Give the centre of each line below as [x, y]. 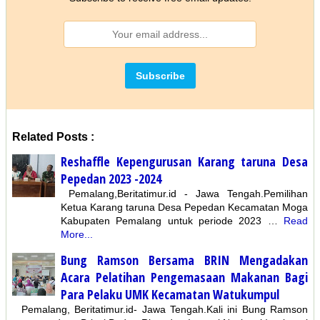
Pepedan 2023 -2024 [111, 179]
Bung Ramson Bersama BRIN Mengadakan [184, 260]
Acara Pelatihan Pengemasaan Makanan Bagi [184, 277]
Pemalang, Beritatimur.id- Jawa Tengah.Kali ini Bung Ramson [160, 309]
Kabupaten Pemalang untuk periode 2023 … [169, 221]
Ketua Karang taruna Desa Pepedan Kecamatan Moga [184, 207]
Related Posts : [53, 137]
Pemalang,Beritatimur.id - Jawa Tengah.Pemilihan [184, 194]
